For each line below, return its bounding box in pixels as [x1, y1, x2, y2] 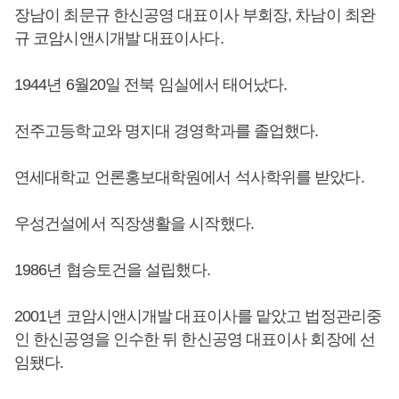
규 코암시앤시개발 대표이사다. [14, 29, 224, 47]
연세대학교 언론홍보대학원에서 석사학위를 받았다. [14, 168, 364, 186]
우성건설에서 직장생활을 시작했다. [14, 215, 254, 232]
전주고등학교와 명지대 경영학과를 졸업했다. [14, 122, 319, 140]
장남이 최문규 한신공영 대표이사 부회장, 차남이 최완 [14, 6, 375, 24]
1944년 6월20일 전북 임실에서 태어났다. [14, 76, 288, 94]
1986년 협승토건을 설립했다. [14, 261, 210, 279]
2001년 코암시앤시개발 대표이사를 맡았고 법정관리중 [14, 307, 381, 325]
